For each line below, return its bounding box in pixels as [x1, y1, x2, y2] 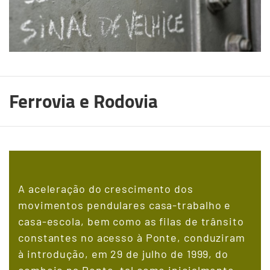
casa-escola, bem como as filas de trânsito [18, 214, 244, 228]
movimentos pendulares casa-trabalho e [18, 198, 231, 212]
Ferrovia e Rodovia [9, 83, 158, 119]
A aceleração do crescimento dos [18, 181, 193, 195]
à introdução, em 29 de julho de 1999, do [18, 246, 228, 260]
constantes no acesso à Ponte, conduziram [18, 230, 245, 244]
